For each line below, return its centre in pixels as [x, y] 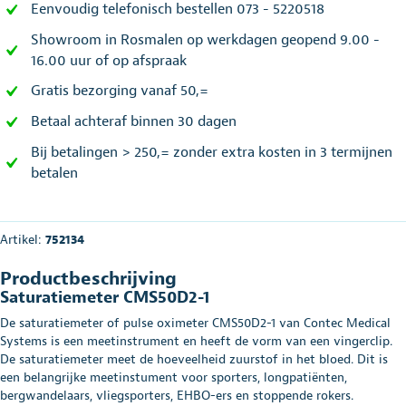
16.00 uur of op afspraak [109, 60]
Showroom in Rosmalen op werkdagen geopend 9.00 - [205, 39]
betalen [54, 173]
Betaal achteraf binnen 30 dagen [134, 122]
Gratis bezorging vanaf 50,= [120, 91]
